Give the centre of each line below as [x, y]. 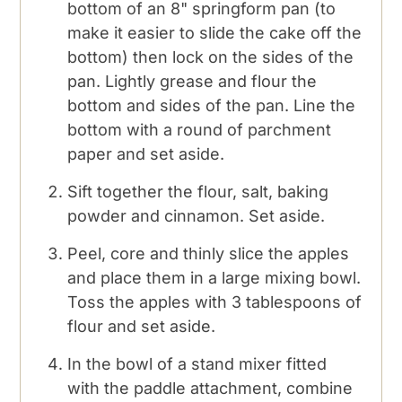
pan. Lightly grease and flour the [192, 81]
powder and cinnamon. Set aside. [197, 215]
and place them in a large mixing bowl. [214, 277]
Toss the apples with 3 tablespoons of [215, 301]
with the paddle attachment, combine [210, 388]
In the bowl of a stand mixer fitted [197, 363]
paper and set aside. [146, 153]
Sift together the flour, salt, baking [198, 191]
